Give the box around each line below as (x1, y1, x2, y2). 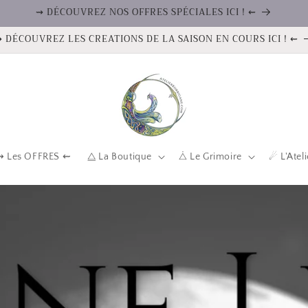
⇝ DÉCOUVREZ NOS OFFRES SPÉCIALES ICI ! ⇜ (35, 4, 256, 20)
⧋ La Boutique (87, 151, 152, 162)
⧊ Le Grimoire (179, 151, 242, 162)
